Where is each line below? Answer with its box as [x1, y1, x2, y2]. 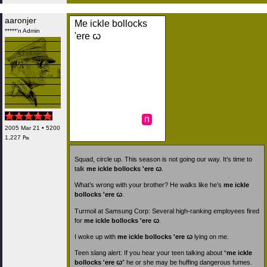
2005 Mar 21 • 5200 [5, 125, 60, 131]
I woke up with [74, 232, 117, 240]
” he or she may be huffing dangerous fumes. [122, 258, 252, 266]
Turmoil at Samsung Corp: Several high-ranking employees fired [74, 207, 259, 215]
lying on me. [193, 232, 229, 240]
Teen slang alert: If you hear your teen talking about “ [74, 249, 226, 256]
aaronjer [5, 15, 36, 25]
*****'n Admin [5, 27, 40, 34]
